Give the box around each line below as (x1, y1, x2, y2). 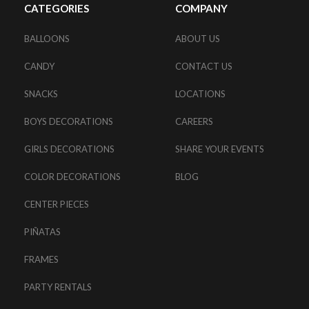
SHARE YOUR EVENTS (175, 143, 264, 155)
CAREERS (175, 116, 213, 128)
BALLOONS (24, 33, 70, 45)
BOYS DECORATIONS (24, 116, 113, 128)
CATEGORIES (24, 1, 89, 14)
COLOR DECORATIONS (24, 171, 121, 183)
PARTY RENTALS (24, 281, 92, 293)
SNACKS (24, 88, 58, 100)
